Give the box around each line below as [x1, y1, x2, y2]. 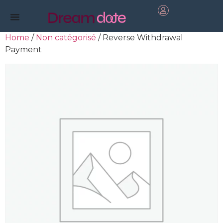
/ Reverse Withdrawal [96, 33, 183, 42]
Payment [5, 45, 42, 54]
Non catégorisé [36, 33, 96, 42]
